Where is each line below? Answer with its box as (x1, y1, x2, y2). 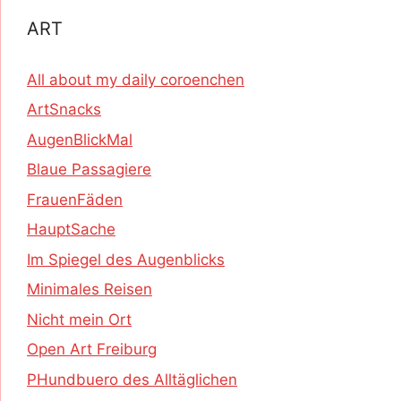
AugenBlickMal (27, 130, 132, 149)
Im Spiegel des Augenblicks (27, 250, 225, 269)
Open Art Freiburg (27, 340, 157, 359)
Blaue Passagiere (27, 160, 151, 179)
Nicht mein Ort (27, 310, 132, 328)
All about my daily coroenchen (27, 70, 244, 89)
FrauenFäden (27, 190, 123, 209)
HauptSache (27, 220, 115, 239)
